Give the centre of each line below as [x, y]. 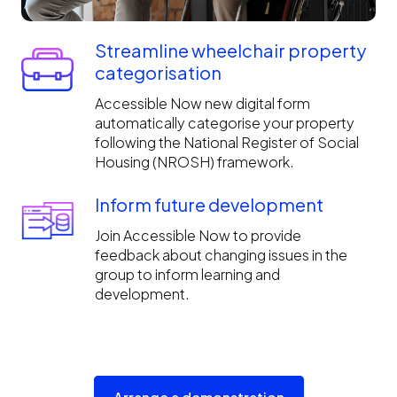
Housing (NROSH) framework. [194, 161]
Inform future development [209, 204]
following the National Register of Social [226, 142]
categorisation [158, 72]
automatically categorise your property [224, 122]
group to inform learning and [187, 274]
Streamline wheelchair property [230, 50]
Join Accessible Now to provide [198, 235]
